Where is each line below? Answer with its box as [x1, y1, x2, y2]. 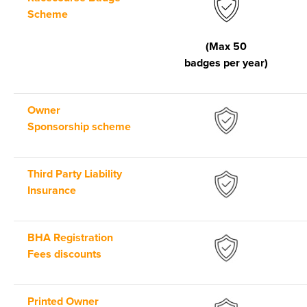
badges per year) [184, 56, 268, 71]
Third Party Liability [27, 167, 122, 182]
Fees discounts [27, 247, 101, 262]
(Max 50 [206, 40, 247, 54]
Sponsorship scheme [27, 120, 134, 134]
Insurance [27, 184, 76, 198]
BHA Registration [27, 231, 113, 245]
